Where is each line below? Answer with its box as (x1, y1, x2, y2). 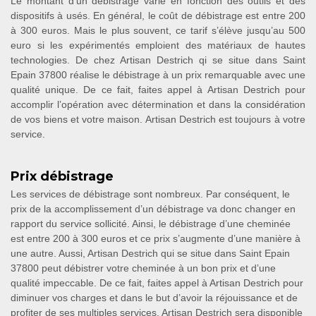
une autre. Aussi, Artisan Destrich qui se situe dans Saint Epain (11, 248, 290, 259)
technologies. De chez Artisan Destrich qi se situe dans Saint (11, 54, 305, 66)
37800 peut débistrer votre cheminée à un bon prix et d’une (11, 262, 276, 274)
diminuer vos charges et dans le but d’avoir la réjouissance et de (11, 292, 298, 303)
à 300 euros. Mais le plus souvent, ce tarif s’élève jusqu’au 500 (11, 25, 305, 36)
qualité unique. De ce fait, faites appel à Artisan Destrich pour (11, 84, 305, 95)
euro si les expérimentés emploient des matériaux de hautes (11, 39, 305, 51)
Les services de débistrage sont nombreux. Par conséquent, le (11, 188, 290, 200)
